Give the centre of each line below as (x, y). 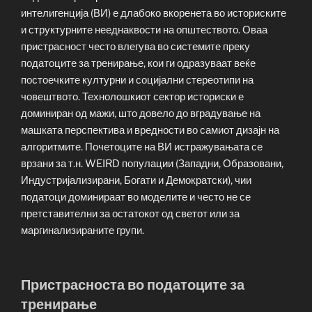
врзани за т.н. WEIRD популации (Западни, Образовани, (152, 163)
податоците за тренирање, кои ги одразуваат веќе (138, 63)
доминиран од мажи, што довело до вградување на (141, 113)
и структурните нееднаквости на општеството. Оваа (144, 30)
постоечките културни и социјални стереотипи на (137, 80)
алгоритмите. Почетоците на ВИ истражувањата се (142, 147)
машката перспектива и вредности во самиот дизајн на (150, 130)
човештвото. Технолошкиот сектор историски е (132, 96)
